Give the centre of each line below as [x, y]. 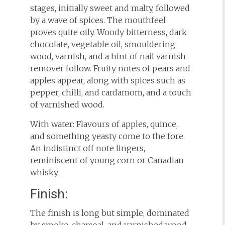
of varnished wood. [67, 104]
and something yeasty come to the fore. [107, 136]
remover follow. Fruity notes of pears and [110, 68]
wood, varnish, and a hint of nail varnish [108, 56]
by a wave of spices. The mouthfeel [98, 20]
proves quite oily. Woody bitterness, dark [108, 32]
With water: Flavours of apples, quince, [104, 124]
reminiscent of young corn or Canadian [107, 160]
